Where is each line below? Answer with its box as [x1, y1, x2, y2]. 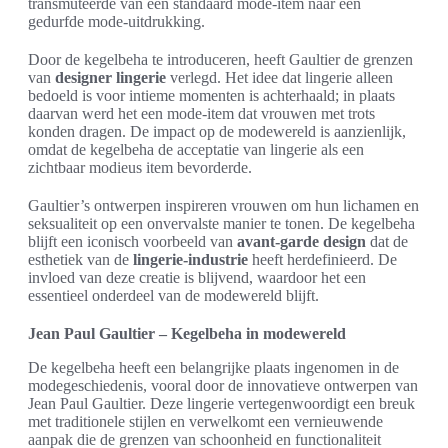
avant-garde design [237, 233, 366, 250]
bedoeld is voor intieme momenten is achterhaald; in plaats [28, 87, 395, 104]
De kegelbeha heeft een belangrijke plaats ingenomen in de [28, 359, 399, 376]
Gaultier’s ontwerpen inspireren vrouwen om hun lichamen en [28, 197, 419, 214]
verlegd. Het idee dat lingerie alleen [166, 69, 393, 86]
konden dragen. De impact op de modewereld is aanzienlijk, [28, 123, 406, 140]
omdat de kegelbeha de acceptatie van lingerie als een [28, 141, 364, 158]
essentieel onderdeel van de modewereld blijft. [28, 287, 319, 304]
